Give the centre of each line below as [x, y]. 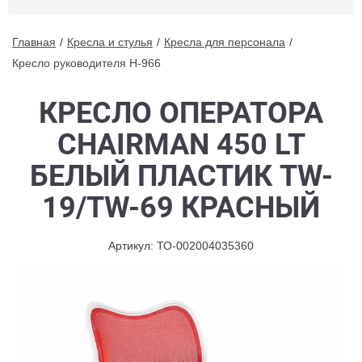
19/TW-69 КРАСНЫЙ [181, 208]
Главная [34, 42]
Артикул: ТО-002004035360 [181, 246]
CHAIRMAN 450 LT [181, 145]
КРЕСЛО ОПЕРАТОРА [181, 113]
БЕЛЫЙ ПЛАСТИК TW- [181, 176]
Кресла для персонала [225, 42]
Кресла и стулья [110, 42]
